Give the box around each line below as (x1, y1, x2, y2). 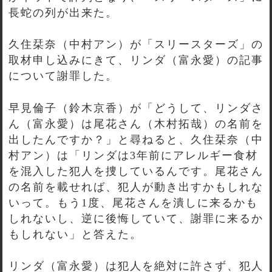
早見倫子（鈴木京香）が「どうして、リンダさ (8, 101, 263, 114)
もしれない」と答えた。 (8, 228, 142, 240)
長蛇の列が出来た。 (8, 7, 118, 19)
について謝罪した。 (8, 70, 118, 83)
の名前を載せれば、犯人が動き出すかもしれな (8, 180, 263, 193)
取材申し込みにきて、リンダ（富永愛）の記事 (8, 54, 263, 67)
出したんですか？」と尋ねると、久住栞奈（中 (8, 133, 263, 146)
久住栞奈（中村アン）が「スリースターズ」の (8, 38, 263, 51)
